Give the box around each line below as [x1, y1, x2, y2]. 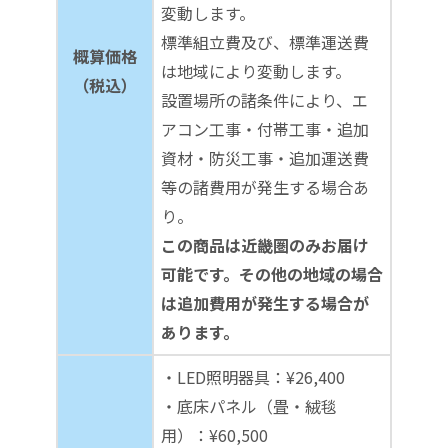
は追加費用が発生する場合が [161, 291, 369, 316]
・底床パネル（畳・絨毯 [161, 394, 337, 419]
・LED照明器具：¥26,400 [161, 365, 345, 390]
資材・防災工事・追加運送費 [161, 146, 369, 171]
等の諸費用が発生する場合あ [161, 175, 369, 200]
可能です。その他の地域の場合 [161, 262, 383, 287]
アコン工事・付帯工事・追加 [161, 117, 369, 142]
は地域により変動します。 [161, 59, 351, 84]
